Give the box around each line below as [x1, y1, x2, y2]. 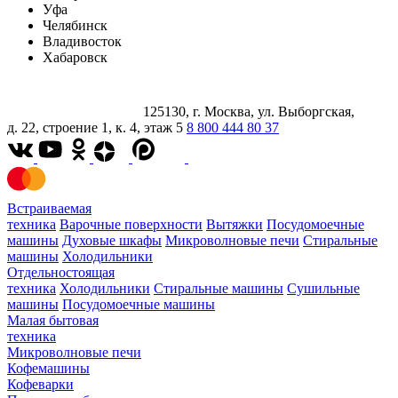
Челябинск [43, 18, 107, 34]
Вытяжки [206, 217, 263, 233]
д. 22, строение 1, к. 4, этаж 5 [7, 120, 187, 136]
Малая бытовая [7, 313, 99, 329]
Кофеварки [7, 377, 74, 393]
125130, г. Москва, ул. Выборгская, [143, 104, 354, 120]
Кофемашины [7, 361, 90, 377]
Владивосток [43, 34, 122, 50]
